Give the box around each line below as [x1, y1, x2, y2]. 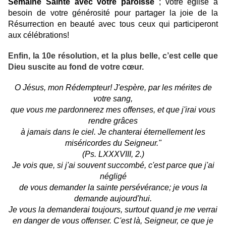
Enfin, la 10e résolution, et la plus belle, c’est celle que [8, 51, 218, 61]
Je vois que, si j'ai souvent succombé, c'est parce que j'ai [12, 161, 214, 170]
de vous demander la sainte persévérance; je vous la [19, 183, 207, 192]
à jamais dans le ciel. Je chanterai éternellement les [21, 128, 205, 137]
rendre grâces [88, 117, 138, 126]
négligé [99, 172, 127, 181]
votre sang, [93, 94, 133, 103]
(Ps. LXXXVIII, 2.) [82, 150, 144, 159]
